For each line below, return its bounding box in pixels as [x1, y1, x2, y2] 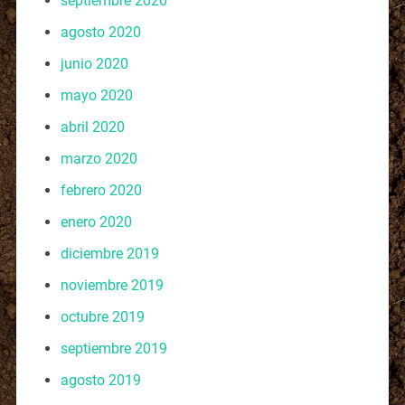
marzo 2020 [60, 149, 137, 167]
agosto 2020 [60, 23, 141, 41]
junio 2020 [60, 54, 128, 72]
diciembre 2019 [60, 244, 159, 262]
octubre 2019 [60, 307, 145, 325]
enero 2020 [60, 212, 132, 231]
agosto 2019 [60, 371, 141, 389]
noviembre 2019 [60, 276, 164, 294]
